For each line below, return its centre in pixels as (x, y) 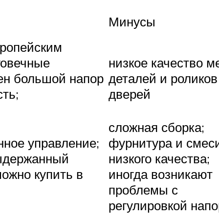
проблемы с (143, 190)
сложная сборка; (156, 127)
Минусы (132, 22)
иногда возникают (161, 174)
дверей (130, 94)
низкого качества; (159, 159)
